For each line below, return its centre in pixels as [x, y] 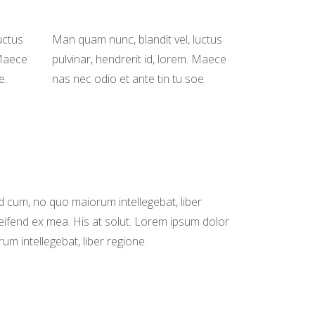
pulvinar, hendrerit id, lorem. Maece [139, 59]
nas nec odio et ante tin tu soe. [129, 79]
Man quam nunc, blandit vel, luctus [137, 39]
